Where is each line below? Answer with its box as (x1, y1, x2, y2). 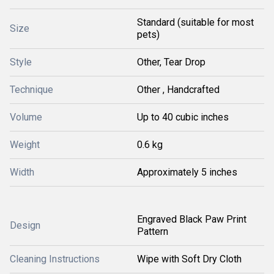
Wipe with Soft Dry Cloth (137, 253, 242, 265)
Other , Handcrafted (137, 84, 220, 95)
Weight (10, 139, 40, 150)
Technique (10, 84, 53, 95)
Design (10, 220, 40, 231)
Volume (10, 111, 42, 123)
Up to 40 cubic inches (137, 111, 229, 123)
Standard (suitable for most (137, 17, 254, 28)
